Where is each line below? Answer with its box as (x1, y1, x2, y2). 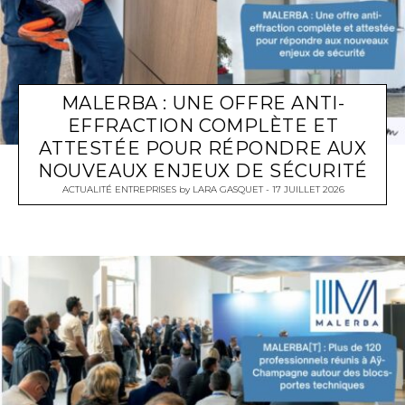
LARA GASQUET (192, 184, 263, 196)
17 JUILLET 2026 (271, 184, 344, 196)
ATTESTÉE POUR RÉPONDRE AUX (39, 137, 367, 160)
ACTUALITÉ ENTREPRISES (61, 184, 176, 196)
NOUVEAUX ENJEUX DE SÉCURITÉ (38, 160, 368, 183)
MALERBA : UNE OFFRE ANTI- (61, 92, 345, 115)
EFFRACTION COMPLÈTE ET (67, 115, 339, 137)
